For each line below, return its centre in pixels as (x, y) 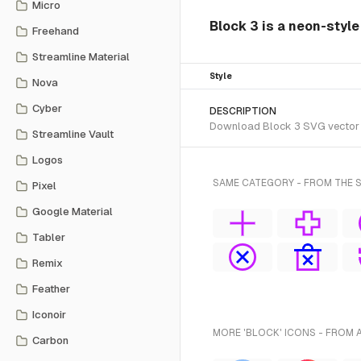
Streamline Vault (73, 134)
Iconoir (49, 315)
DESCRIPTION (243, 111)
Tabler (49, 237)
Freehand (56, 31)
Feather (51, 289)
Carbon (50, 340)
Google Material (73, 212)
